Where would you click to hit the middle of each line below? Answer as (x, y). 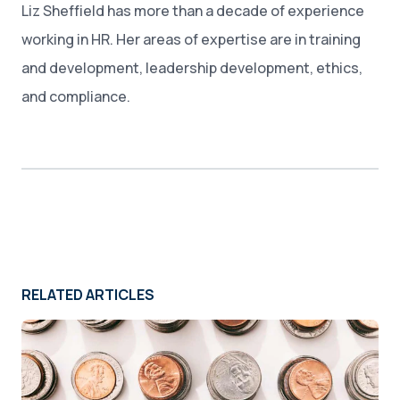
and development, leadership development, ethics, (192, 68)
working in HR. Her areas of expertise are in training (191, 39)
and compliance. (76, 96)
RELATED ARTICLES (88, 295)
